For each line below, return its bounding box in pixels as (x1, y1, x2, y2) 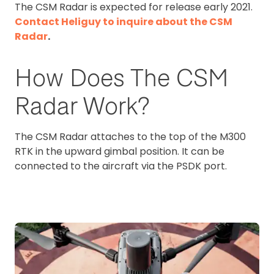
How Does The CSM (15, 62, 229, 93)
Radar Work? (15, 91, 150, 121)
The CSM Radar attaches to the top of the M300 (15, 130, 246, 144)
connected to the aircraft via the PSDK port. (15, 159, 227, 174)
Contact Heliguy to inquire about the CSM (15, 15, 232, 29)
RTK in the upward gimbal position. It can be (15, 144, 224, 159)
